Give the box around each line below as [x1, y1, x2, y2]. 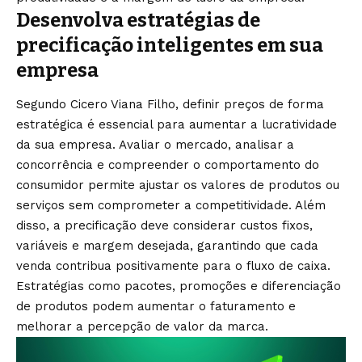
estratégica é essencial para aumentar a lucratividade [16, 117, 337, 133]
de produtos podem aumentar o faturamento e [16, 299, 296, 314]
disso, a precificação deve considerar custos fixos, [16, 218, 313, 234]
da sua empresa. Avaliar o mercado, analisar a [16, 137, 294, 153]
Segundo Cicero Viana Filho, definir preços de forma [16, 97, 324, 112]
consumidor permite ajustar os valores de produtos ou [16, 178, 339, 193]
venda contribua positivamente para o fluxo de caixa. [16, 259, 330, 274]
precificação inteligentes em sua [16, 33, 323, 57]
